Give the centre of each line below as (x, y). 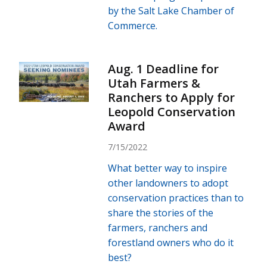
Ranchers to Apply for (172, 97)
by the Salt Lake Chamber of (171, 10)
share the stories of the (161, 212)
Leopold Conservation (172, 111)
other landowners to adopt (168, 183)
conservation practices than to (176, 198)
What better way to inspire (168, 168)
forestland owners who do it (171, 242)
